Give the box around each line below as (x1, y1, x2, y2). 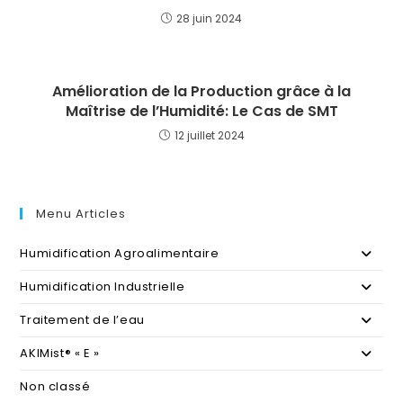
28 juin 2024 (176, 11, 242, 27)
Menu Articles (36, 205, 127, 223)
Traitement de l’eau (20, 311, 145, 329)
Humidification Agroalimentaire (20, 245, 219, 263)
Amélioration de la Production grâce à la (52, 81, 351, 103)
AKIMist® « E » (20, 345, 100, 363)
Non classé (20, 378, 91, 396)
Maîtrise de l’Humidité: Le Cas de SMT (65, 101, 338, 122)
